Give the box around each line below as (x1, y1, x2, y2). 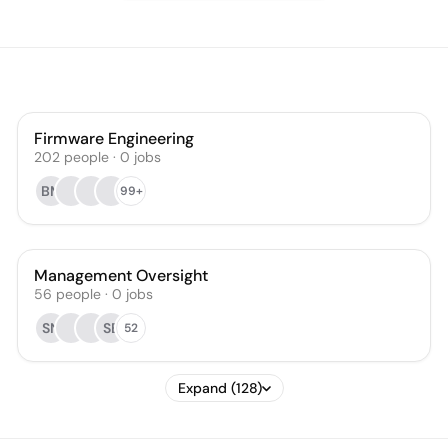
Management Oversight (34, 265, 209, 286)
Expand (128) (177, 379, 262, 397)
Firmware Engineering (34, 128, 195, 149)
